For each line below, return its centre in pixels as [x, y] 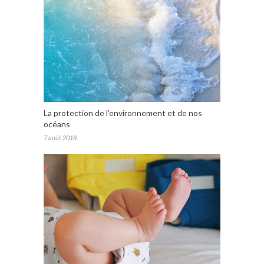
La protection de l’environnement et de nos [123, 113]
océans [57, 124]
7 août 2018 [60, 138]
